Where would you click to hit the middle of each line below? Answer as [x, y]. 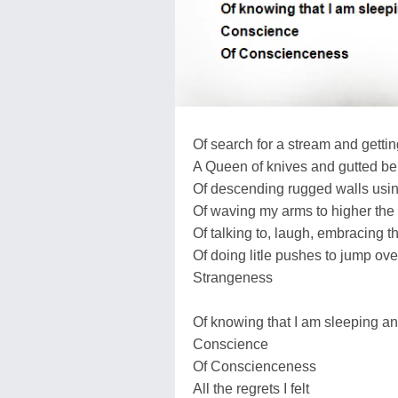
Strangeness [233, 277]
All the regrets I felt [251, 388]
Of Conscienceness [255, 366]
